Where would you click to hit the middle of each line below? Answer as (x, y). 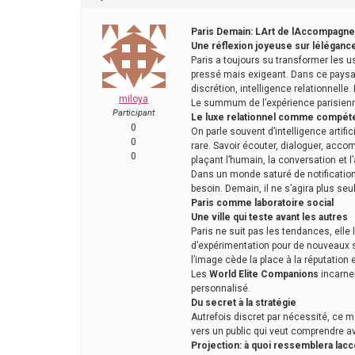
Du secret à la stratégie (244, 303)
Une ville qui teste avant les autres (269, 218)
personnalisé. (221, 289)
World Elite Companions (264, 275)
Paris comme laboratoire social (262, 203)
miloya (134, 99)
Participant (134, 113)
